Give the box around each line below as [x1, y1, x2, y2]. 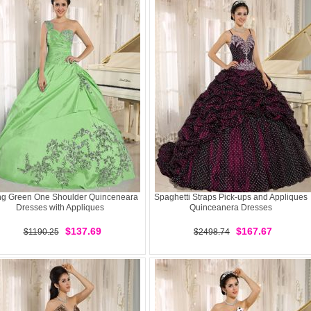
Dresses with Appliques [15, 203, 104, 212]
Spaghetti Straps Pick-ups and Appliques [153, 192, 308, 202]
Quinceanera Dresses [189, 203, 272, 212]
